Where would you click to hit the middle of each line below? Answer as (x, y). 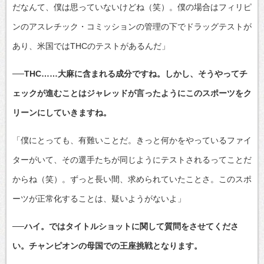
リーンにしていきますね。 (62, 112)
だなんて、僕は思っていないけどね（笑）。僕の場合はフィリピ (132, 7)
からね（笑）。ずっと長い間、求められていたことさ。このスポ (132, 179)
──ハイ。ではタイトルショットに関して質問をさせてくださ (126, 226)
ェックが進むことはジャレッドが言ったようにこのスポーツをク (132, 93)
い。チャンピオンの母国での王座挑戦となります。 (107, 245)
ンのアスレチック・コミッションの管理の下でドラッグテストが (132, 26)
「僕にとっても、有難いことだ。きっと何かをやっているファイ (132, 140)
